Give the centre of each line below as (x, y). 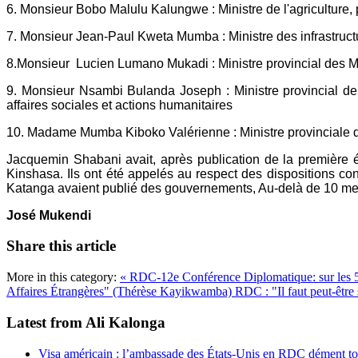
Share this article (61, 246)
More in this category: (62, 277)
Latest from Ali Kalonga (86, 322)
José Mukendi (49, 215)
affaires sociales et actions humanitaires (119, 105)
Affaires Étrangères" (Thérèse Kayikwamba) (121, 292)
